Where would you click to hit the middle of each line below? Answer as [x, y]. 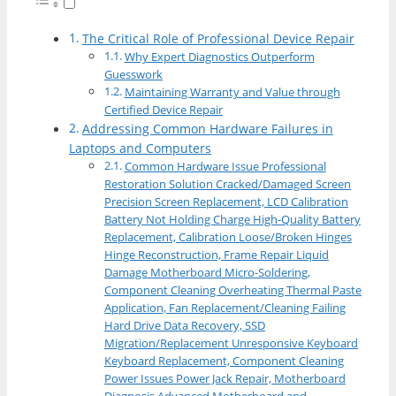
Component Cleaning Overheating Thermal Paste [233, 290]
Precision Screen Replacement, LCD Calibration [226, 202]
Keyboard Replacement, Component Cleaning [224, 361]
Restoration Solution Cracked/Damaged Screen [228, 184]
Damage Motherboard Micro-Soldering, [207, 273]
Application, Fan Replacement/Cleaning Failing [225, 308]
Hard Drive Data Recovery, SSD [185, 326]
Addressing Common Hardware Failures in [207, 129]
